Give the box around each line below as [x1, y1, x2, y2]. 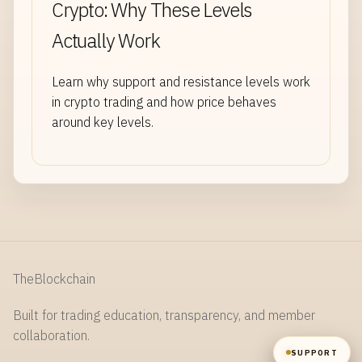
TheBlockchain [13, 271, 95, 288]
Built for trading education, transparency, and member [13, 307, 315, 324]
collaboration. [13, 327, 90, 344]
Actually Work [52, 27, 160, 54]
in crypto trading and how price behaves [52, 94, 276, 111]
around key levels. [52, 114, 154, 131]
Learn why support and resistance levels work [52, 74, 310, 90]
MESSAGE [30, 170, 78, 181]
